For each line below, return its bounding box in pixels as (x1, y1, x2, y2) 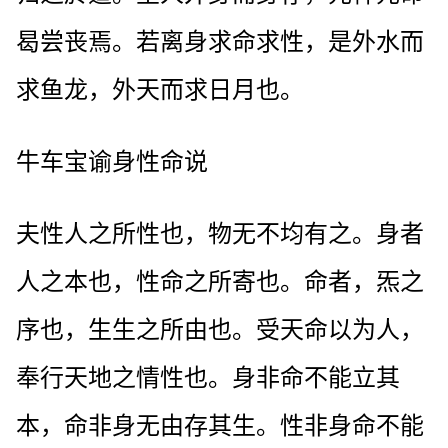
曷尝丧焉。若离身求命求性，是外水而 (16, 28, 424, 55)
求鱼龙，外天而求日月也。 (16, 76, 304, 103)
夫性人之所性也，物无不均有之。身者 (16, 220, 424, 247)
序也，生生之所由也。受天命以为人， (16, 316, 424, 343)
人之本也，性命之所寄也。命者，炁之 (16, 268, 424, 295)
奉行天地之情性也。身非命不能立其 (16, 364, 400, 391)
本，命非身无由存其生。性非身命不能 (16, 412, 424, 439)
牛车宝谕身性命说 (16, 148, 208, 175)
